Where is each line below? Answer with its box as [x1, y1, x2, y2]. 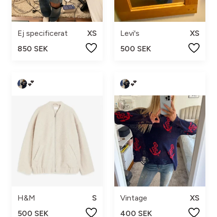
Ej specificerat [17, 28, 68, 38]
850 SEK [17, 44, 48, 53]
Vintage [120, 193, 147, 202]
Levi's [120, 28, 139, 38]
